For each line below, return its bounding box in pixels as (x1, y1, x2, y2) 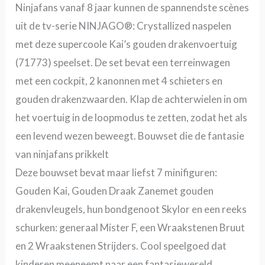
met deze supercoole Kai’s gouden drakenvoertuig (15, 37, 238, 50)
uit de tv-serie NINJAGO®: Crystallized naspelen (15, 19, 232, 32)
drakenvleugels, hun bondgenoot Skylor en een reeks (15, 202, 247, 215)
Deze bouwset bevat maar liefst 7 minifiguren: (15, 166, 218, 179)
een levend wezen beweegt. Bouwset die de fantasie (15, 129, 245, 142)
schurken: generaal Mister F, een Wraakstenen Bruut (15, 221, 245, 234)
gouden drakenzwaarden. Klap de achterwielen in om (15, 92, 248, 105)
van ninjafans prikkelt (15, 147, 109, 160)
